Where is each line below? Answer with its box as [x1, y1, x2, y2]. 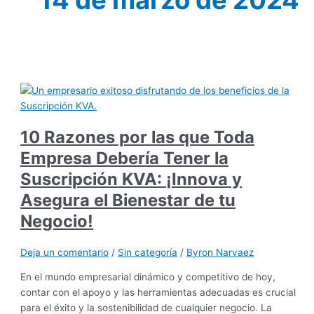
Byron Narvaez [186, 246, 254, 258]
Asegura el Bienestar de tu [20, 190, 236, 211]
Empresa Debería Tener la [20, 148, 229, 169]
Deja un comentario [20, 246, 109, 258]
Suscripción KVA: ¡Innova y [20, 169, 243, 190]
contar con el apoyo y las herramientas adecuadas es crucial [20, 286, 296, 298]
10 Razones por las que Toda [20, 127, 255, 148]
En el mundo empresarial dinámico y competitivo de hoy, [20, 271, 276, 282]
